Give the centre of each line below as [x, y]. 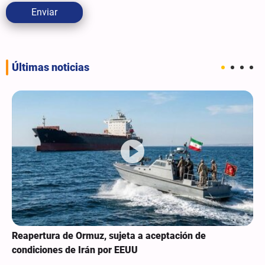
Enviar [44, 12]
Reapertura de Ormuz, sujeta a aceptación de [109, 236]
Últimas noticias [51, 67]
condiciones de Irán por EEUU [75, 250]
